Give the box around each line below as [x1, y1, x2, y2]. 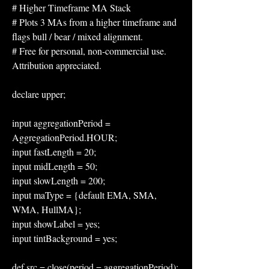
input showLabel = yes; [12, 217, 100, 230]
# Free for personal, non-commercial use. [12, 44, 166, 57]
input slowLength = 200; [12, 174, 105, 187]
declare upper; [12, 88, 65, 100]
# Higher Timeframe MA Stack [12, 1, 131, 14]
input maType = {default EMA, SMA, [12, 189, 157, 201]
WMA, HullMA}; [12, 203, 81, 216]
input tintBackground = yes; [12, 232, 117, 244]
